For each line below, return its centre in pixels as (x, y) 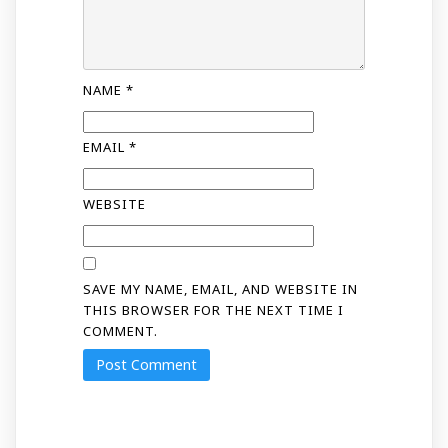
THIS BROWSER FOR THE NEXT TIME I (213, 309)
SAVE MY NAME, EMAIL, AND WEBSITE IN (220, 288)
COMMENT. (120, 330)
